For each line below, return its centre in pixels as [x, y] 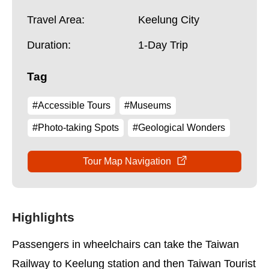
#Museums [148, 105]
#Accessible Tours [71, 105]
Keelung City [169, 20]
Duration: [49, 45]
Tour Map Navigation [127, 161]
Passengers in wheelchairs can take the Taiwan [125, 244]
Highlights [43, 217]
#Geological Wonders [179, 128]
